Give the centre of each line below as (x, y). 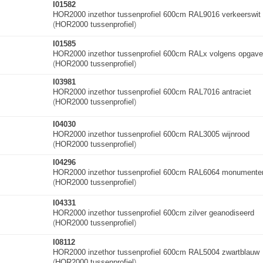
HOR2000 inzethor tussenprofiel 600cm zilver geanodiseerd (154, 213)
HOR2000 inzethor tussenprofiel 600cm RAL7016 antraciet (152, 92)
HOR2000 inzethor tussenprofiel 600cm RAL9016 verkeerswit (157, 14)
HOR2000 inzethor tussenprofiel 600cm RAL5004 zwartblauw (156, 252)
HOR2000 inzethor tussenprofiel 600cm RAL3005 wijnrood (151, 134)
